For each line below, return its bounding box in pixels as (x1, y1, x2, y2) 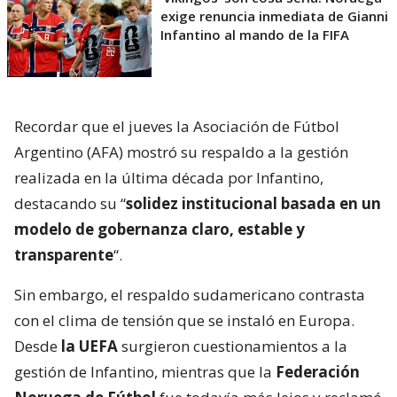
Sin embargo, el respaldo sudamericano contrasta (14, 284, 365, 306)
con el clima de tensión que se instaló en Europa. (14, 310, 354, 331)
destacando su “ (14, 193, 126, 214)
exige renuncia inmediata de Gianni (160, 7, 388, 26)
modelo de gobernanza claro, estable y (14, 219, 305, 240)
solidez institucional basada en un (126, 193, 381, 214)
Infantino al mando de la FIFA (160, 26, 349, 44)
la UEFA (61, 336, 118, 357)
